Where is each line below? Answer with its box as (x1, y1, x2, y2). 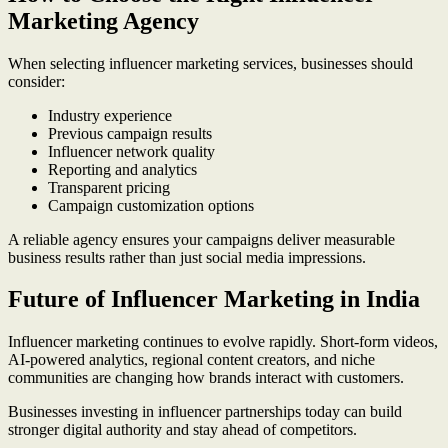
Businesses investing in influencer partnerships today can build (8, 403, 402, 421)
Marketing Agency (8, 7, 199, 34)
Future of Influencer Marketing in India (8, 286, 420, 313)
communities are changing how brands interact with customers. (8, 369, 404, 387)
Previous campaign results (48, 124, 212, 142)
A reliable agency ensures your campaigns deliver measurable (8, 230, 395, 248)
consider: (8, 72, 65, 90)
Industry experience (48, 106, 172, 124)
